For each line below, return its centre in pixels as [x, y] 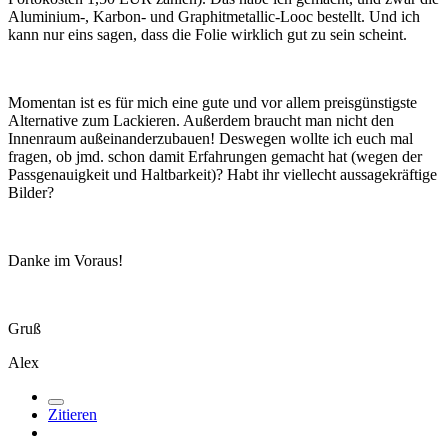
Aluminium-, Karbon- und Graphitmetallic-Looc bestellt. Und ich [214, 17]
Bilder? [31, 193]
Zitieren [72, 415]
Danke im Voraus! [65, 261]
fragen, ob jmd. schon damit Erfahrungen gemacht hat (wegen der [215, 157]
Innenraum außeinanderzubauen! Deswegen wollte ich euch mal [210, 139]
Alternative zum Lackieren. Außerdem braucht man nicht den [201, 121]
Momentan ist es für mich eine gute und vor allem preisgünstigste [212, 103]
